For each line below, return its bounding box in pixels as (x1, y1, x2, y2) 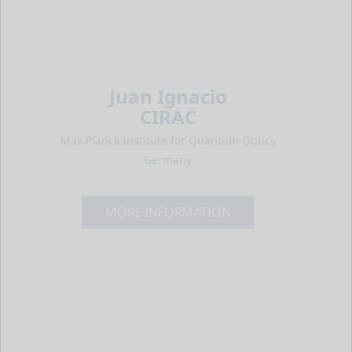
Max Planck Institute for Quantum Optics (60, 133, 276, 148)
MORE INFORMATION (105, 203, 231, 221)
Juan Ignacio (108, 83, 227, 109)
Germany (144, 152, 192, 167)
